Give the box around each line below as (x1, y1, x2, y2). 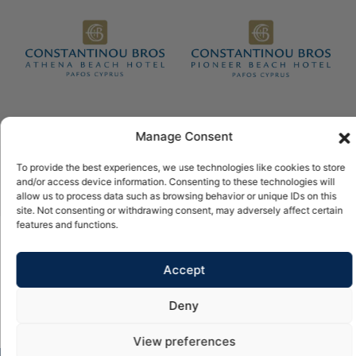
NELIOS (195, 145, 236, 159)
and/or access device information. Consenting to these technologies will (16, 176, 335, 188)
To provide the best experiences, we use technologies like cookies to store (16, 161, 345, 173)
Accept (163, 261, 205, 277)
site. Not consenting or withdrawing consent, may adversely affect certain (16, 204, 342, 216)
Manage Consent (135, 129, 233, 144)
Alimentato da (120, 145, 195, 159)
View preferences (133, 333, 235, 349)
